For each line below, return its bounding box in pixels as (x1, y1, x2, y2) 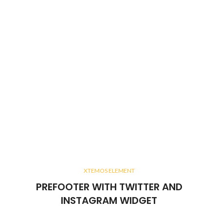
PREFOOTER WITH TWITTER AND (36, 180, 182, 194)
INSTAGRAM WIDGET (61, 194, 157, 208)
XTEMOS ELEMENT (83, 167, 135, 175)
